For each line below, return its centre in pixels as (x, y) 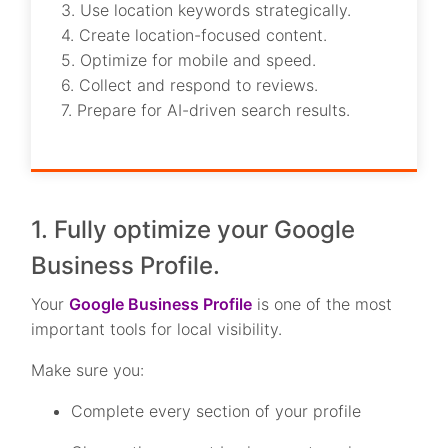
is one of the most (322, 303)
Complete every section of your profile (216, 410)
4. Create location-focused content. (194, 34)
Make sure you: (88, 369)
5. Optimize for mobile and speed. (189, 59)
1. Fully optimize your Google (193, 229)
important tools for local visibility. (157, 328)
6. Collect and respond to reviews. (190, 84)
